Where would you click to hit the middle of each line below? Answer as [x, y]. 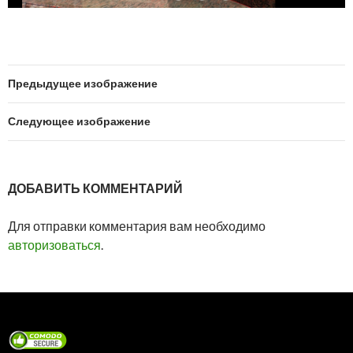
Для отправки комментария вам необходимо [137, 225]
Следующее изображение [79, 121]
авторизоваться [54, 244]
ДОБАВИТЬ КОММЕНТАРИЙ [95, 188]
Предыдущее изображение [83, 83]
